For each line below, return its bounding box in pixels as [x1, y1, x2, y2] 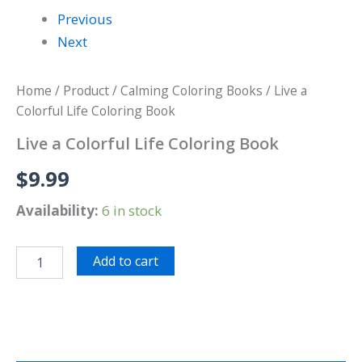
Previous [57, 10, 112, 29]
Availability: [16, 201, 99, 221]
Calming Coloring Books [120, 82, 263, 100]
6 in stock [102, 201, 162, 221]
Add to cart [93, 251, 159, 270]
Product [63, 82, 109, 100]
